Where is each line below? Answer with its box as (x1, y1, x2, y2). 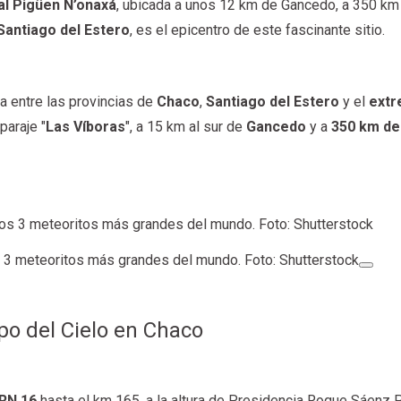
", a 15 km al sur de (125, 117, 247, 135)
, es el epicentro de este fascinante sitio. (130, 21, 386, 38)
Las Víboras (46, 117, 126, 135)
